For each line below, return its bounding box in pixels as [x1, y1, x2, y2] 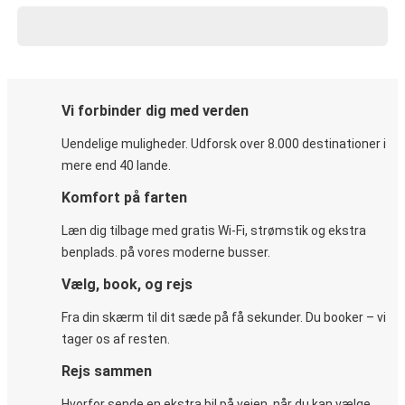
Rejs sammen [61, 363, 152, 380]
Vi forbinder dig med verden [61, 102, 249, 119]
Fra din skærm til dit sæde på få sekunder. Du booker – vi [61, 310, 386, 325]
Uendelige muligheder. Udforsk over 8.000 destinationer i [61, 137, 386, 151]
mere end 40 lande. [61, 158, 171, 173]
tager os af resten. [61, 332, 170, 346]
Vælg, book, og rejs [61, 276, 193, 293]
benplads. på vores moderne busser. [61, 245, 270, 259]
